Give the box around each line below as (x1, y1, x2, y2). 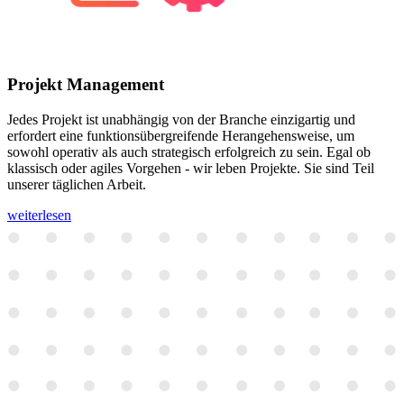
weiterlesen (7, 207, 71, 224)
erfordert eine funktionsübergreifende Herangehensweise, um (7, 128, 354, 144)
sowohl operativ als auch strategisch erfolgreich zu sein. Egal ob (7, 144, 371, 161)
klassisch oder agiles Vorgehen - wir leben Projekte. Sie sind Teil (7, 161, 374, 177)
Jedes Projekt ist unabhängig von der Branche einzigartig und (7, 112, 355, 128)
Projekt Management (7, 75, 164, 95)
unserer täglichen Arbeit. (7, 177, 146, 193)
